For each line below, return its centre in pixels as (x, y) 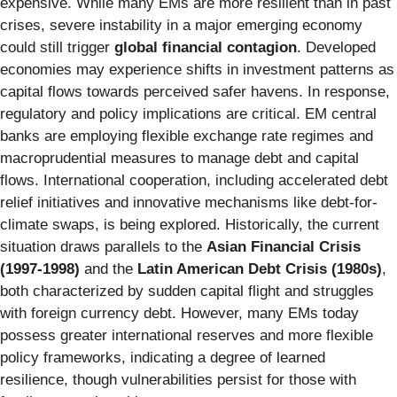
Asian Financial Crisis (284, 246)
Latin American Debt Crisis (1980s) (260, 269)
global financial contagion (206, 47)
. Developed (336, 47)
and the (109, 269)
